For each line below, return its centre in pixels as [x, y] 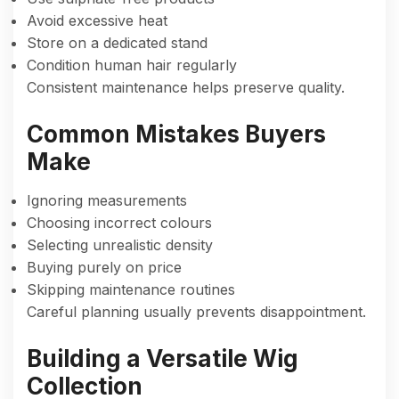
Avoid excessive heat [97, 20]
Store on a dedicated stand [117, 42]
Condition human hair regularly [132, 65]
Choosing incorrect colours [119, 222]
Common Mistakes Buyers [176, 134]
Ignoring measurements [107, 200]
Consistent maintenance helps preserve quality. [186, 87]
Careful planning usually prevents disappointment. [196, 311]
